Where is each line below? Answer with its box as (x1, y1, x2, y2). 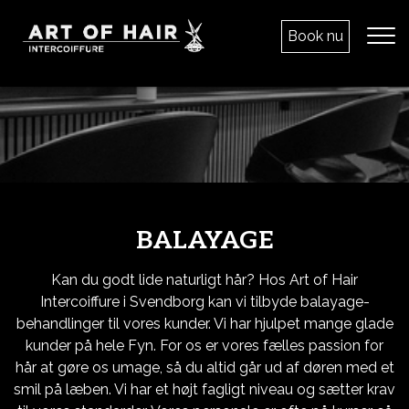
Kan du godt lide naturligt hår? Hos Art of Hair (51, 271, 358, 288)
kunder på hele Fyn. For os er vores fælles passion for (26, 337, 383, 354)
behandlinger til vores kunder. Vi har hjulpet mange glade (16, 315, 393, 332)
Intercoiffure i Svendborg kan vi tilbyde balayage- (39, 293, 370, 310)
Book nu (288, 27, 343, 45)
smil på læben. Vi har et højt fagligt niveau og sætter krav (14, 381, 395, 398)
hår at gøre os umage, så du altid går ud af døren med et (15, 359, 394, 376)
